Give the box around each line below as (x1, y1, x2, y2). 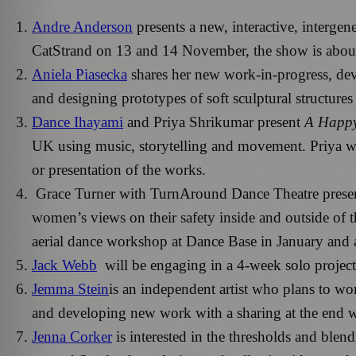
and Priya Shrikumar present (123, 113, 304, 130)
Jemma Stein (32, 280, 109, 297)
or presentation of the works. (32, 161, 206, 178)
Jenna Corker (32, 327, 112, 345)
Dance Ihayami (32, 113, 123, 130)
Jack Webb (32, 256, 97, 273)
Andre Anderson (32, 17, 133, 35)
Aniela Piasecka (32, 65, 127, 83)
